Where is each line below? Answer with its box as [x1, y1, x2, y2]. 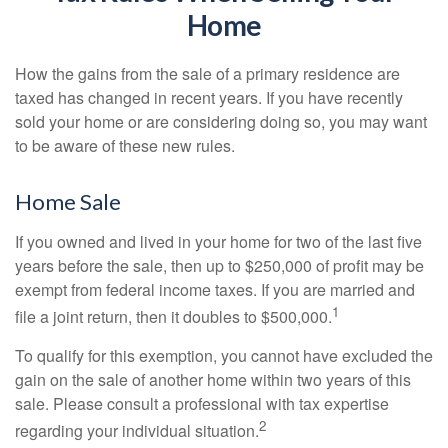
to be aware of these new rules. [15, 134, 235, 157]
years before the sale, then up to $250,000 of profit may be [15, 254, 424, 277]
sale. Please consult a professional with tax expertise [15, 392, 389, 416]
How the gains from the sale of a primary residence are [15, 62, 400, 85]
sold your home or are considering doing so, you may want [15, 110, 427, 133]
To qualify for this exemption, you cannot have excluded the [15, 344, 433, 368]
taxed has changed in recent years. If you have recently [15, 86, 403, 109]
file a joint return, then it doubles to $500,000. [15, 305, 332, 329]
